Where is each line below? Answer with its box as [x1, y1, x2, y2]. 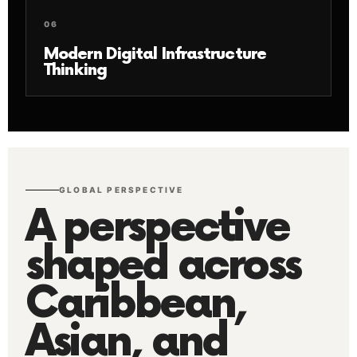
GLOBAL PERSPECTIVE [59, 184, 184, 194]
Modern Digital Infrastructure [44, 44, 266, 64]
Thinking [44, 60, 107, 80]
